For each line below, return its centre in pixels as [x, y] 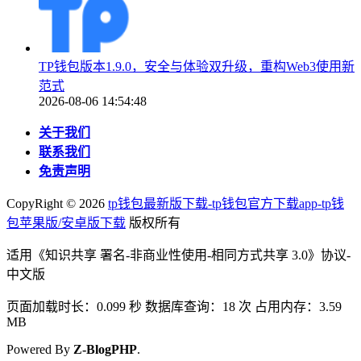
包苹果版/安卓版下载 [66, 223]
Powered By [40, 350]
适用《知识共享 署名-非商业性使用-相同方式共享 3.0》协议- [178, 255]
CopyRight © [43, 204]
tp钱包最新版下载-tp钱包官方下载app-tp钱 [226, 204]
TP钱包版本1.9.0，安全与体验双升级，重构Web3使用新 [197, 67]
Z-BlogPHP [105, 350]
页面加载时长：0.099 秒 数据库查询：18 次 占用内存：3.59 [174, 307]
